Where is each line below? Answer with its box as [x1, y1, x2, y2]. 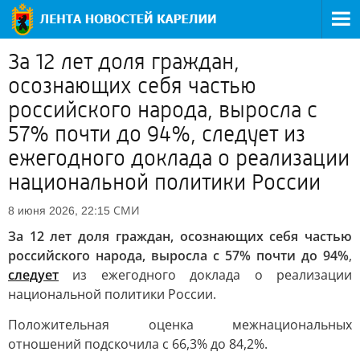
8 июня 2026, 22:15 [8, 204, 110, 217]
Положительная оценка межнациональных [8, 316, 352, 333]
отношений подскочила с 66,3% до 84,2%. [8, 335, 268, 353]
